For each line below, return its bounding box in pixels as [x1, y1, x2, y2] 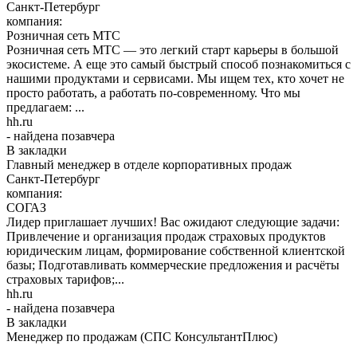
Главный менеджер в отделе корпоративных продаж [6, 157, 292, 171]
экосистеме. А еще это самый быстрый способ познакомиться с [6, 57, 351, 71]
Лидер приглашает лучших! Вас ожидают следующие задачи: [6, 214, 339, 229]
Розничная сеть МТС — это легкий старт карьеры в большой [6, 42, 339, 57]
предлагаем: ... [6, 100, 84, 114]
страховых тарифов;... [6, 272, 124, 286]
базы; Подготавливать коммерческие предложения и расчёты [6, 257, 339, 272]
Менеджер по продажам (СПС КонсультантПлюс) [6, 329, 277, 343]
